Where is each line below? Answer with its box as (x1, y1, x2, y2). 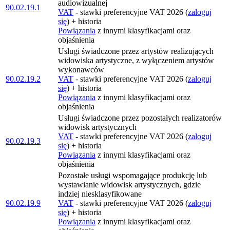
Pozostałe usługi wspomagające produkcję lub (58, 171, 207, 180)
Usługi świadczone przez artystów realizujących (58, 47, 214, 55)
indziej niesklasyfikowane (58, 189, 142, 198)
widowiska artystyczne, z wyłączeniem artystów (58, 56, 214, 65)
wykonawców (58, 65, 104, 74)
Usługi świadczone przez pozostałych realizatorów (58, 113, 222, 122)
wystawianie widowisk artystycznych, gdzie (58, 180, 201, 189)
